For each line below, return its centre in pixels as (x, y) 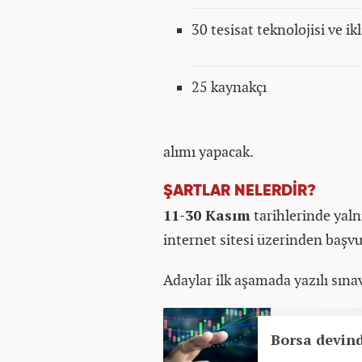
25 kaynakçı (231, 87)
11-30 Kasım (207, 215)
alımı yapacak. (208, 152)
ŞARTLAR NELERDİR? (240, 192)
